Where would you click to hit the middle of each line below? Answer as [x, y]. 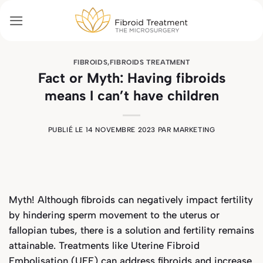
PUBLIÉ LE [67, 130]
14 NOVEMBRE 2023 [121, 130]
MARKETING [194, 130]
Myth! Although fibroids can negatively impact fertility [131, 199]
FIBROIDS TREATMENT [150, 62]
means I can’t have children [131, 95]
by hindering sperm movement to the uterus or [114, 215]
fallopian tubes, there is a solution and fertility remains [131, 230]
